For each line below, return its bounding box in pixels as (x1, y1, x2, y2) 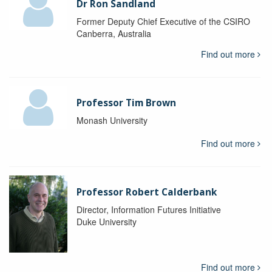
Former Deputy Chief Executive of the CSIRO (76, 15, 250, 27)
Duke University (76, 215, 137, 228)
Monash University (76, 114, 148, 126)
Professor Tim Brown (76, 96, 176, 109)
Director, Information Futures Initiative (76, 203, 221, 216)
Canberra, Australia (76, 27, 151, 39)
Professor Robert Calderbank (76, 185, 217, 199)
